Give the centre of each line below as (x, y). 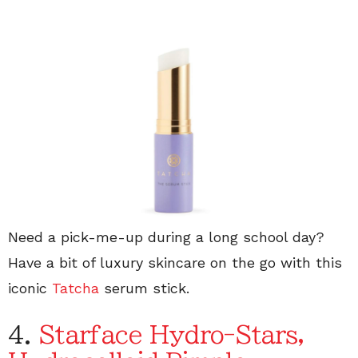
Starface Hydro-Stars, (172, 335)
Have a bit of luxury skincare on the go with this (175, 263)
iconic (30, 288)
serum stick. (144, 288)
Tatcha (76, 288)
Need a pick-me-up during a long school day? (166, 237)
